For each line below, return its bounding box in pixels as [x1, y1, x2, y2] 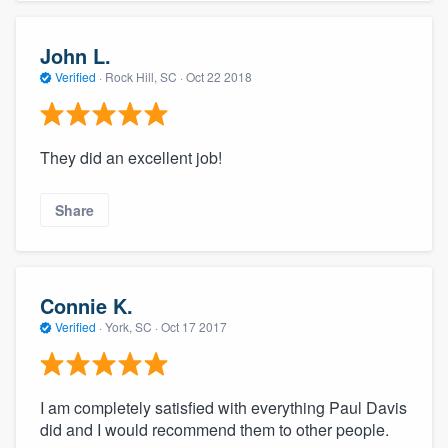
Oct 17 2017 [161, 318, 227, 336]
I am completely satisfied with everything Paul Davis [40, 395, 407, 419]
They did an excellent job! [40, 145, 222, 169]
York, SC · [102, 318, 161, 336]
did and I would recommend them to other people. [40, 417, 389, 441]
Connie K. [40, 291, 133, 321]
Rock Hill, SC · [102, 68, 186, 86]
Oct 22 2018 [186, 68, 252, 86]
